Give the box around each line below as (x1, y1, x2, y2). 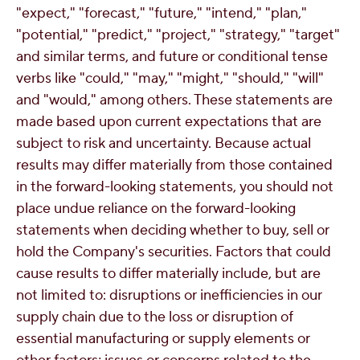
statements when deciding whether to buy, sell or (16, 221, 329, 239)
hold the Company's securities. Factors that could (16, 243, 331, 261)
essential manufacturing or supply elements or (16, 329, 310, 348)
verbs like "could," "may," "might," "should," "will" (16, 69, 324, 88)
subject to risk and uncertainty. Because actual (16, 134, 311, 153)
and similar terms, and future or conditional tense (16, 47, 328, 66)
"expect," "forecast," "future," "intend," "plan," (16, 4, 307, 22)
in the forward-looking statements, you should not (16, 178, 333, 196)
